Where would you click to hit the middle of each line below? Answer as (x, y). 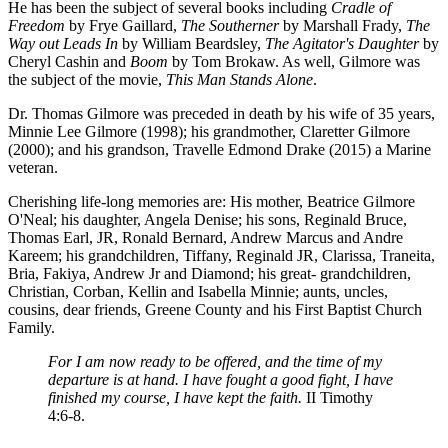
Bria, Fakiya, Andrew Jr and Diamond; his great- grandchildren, (209, 273)
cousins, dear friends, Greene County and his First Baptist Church (215, 309)
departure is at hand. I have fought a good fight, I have (220, 379)
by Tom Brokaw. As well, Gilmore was (294, 61)
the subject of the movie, (87, 79)
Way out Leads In (63, 43)
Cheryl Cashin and (69, 61)
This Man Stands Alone (239, 79)
